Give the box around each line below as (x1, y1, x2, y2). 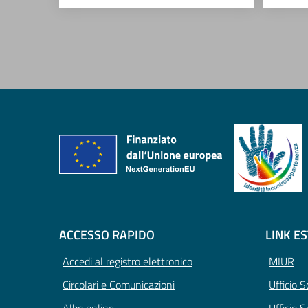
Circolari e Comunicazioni (63, 276, 175, 294)
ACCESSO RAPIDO (59, 225, 155, 245)
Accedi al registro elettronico (63, 253, 192, 270)
